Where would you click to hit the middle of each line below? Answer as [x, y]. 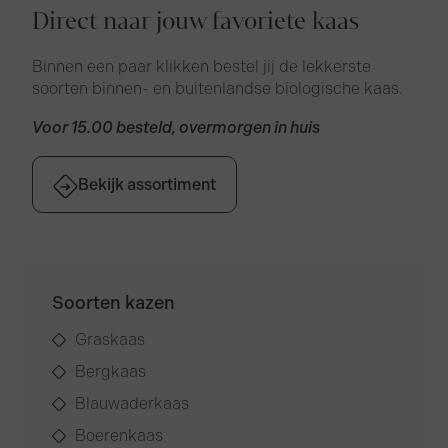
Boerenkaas [118, 436]
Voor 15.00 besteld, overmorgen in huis [176, 128]
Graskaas [109, 340]
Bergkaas [110, 372]
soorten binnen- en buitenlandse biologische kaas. [218, 89]
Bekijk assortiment [147, 184]
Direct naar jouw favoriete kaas [196, 22]
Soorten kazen [114, 303]
